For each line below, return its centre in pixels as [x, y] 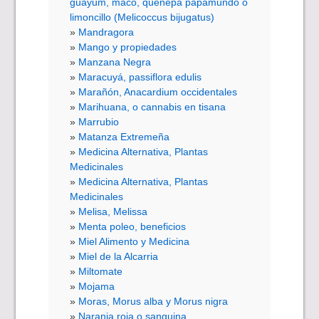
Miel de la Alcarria [119, 257]
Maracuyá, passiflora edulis [140, 77]
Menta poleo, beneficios [132, 227]
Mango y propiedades [128, 47]
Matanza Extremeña [124, 137]
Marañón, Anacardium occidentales [158, 92]
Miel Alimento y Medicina [134, 242]
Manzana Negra [115, 62]
